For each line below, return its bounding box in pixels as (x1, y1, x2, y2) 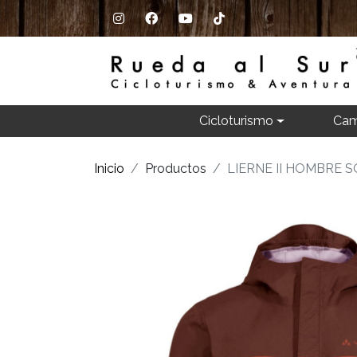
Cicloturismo (198, 113, 273, 128)
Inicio (94, 161, 124, 176)
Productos (145, 161, 206, 176)
